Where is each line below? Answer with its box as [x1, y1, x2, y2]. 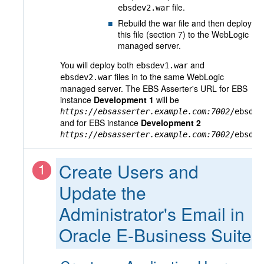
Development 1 [94, 94, 154, 105]
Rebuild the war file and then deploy [118, 17, 252, 29]
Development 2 [141, 117, 201, 128]
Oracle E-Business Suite [59, 222, 252, 247]
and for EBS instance [60, 117, 141, 128]
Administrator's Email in [59, 201, 245, 226]
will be [154, 94, 179, 105]
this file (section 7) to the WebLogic [118, 28, 249, 40]
